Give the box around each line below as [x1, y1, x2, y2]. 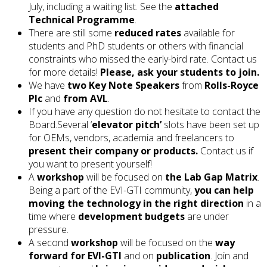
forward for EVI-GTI [29, 249, 122, 263]
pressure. [29, 223, 69, 237]
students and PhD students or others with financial [29, 39, 243, 53]
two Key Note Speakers [67, 79, 182, 92]
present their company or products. [29, 144, 200, 158]
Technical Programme [29, 13, 135, 27]
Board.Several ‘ [29, 118, 92, 132]
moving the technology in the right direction [29, 197, 244, 210]
